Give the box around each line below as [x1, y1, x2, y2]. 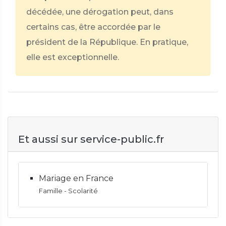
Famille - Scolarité [39, 187, 98, 195]
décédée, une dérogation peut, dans [26, 7, 174, 17]
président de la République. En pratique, [26, 37, 188, 47]
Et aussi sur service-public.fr [18, 133, 164, 145]
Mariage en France [39, 174, 114, 183]
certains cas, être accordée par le [26, 22, 160, 32]
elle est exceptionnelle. [26, 52, 119, 62]
